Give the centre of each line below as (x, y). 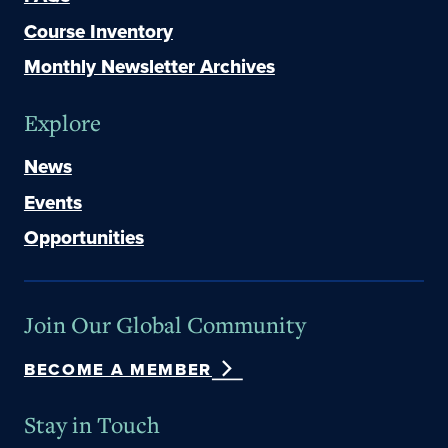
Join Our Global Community (164, 323)
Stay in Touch (91, 423)
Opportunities (83, 238)
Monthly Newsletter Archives (149, 67)
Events (52, 202)
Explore (62, 121)
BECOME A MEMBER (117, 369)
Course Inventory (98, 31)
